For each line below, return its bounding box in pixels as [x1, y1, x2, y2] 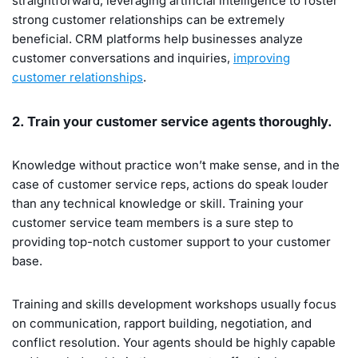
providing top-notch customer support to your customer [12, 233, 331, 249]
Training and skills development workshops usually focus [12, 296, 336, 312]
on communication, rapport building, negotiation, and [12, 315, 312, 331]
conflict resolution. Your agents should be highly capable [12, 334, 336, 350]
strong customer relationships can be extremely [12, 11, 284, 27]
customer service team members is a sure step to [12, 214, 293, 230]
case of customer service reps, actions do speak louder [12, 176, 328, 192]
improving [233, 50, 290, 66]
